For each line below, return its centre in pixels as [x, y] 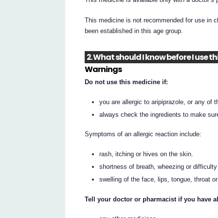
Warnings [103, 69]
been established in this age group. [134, 31]
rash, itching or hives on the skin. [146, 154]
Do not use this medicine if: [127, 82]
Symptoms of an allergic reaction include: [143, 134]
